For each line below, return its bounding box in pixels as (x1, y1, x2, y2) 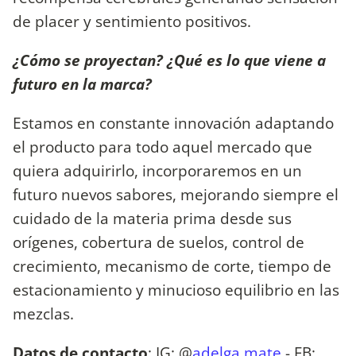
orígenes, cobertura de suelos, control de (13, 231, 304, 253)
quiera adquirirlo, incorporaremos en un (13, 160, 302, 182)
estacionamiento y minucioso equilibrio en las (13, 279, 339, 301)
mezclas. (13, 303, 74, 325)
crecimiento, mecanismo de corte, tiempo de (13, 255, 331, 277)
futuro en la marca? (13, 73, 152, 95)
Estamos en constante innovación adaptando (13, 112, 334, 134)
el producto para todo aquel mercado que (13, 136, 312, 158)
